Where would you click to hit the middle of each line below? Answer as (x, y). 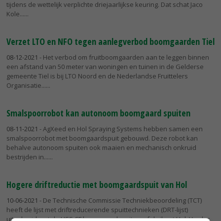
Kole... (15, 14)
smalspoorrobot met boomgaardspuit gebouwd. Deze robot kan (102, 138)
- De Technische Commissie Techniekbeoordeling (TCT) (120, 200)
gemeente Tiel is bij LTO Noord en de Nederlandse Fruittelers (97, 76)
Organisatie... (26, 86)
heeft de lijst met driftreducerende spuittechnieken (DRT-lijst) (97, 209)
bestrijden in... (27, 157)
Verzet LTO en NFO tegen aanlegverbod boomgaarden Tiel (110, 42)
